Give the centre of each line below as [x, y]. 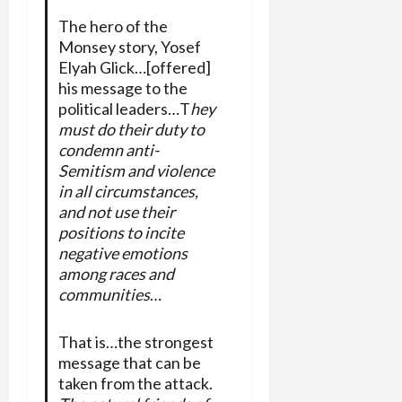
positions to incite [121, 232]
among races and [116, 273]
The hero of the [113, 26]
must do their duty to [131, 129]
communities [104, 294]
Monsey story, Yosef [129, 46]
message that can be [129, 362]
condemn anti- [108, 149]
